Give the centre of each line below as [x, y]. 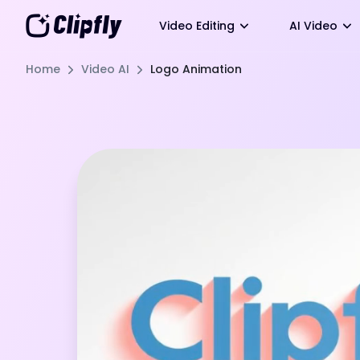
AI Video [313, 26]
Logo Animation [196, 69]
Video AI [105, 69]
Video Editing [197, 26]
